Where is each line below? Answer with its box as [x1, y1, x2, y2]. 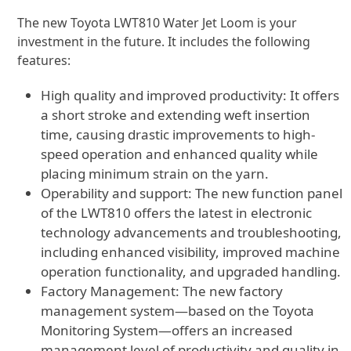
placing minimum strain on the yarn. [41, 165, 270, 183]
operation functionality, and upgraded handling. [41, 262, 342, 280]
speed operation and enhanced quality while [41, 145, 319, 163]
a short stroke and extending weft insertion [41, 106, 311, 124]
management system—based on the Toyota [41, 302, 315, 320]
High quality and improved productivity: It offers [41, 86, 340, 104]
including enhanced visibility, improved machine [41, 243, 341, 261]
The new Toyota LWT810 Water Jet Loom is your [17, 14, 298, 31]
